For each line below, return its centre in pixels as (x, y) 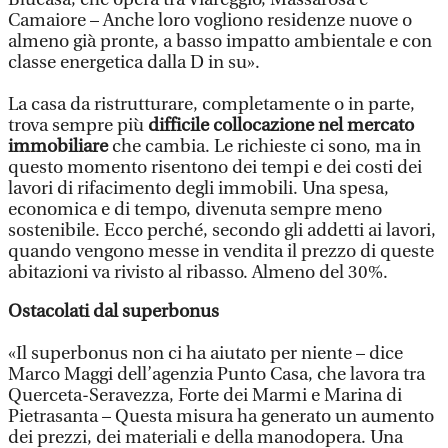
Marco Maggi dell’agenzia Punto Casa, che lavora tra (216, 374)
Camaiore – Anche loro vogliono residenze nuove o (210, 20)
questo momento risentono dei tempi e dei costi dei (215, 167)
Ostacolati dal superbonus (113, 311)
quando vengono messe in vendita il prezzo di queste (221, 251)
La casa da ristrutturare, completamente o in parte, (211, 104)
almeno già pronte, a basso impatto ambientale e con (220, 41)
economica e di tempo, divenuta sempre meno (195, 209)
